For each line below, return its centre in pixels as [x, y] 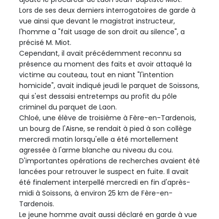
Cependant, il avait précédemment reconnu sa [100, 53]
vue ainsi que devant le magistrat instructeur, [97, 21]
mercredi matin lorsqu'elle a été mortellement [99, 139]
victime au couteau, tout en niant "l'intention [96, 75]
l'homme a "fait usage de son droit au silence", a [102, 32]
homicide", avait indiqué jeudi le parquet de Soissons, [109, 85]
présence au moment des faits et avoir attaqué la [105, 64]
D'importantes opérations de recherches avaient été [109, 161]
